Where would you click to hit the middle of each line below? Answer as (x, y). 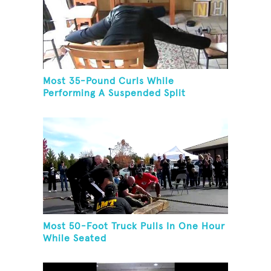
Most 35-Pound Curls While (109, 81)
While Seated (75, 239)
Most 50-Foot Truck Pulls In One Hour (134, 227)
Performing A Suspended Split (115, 93)
